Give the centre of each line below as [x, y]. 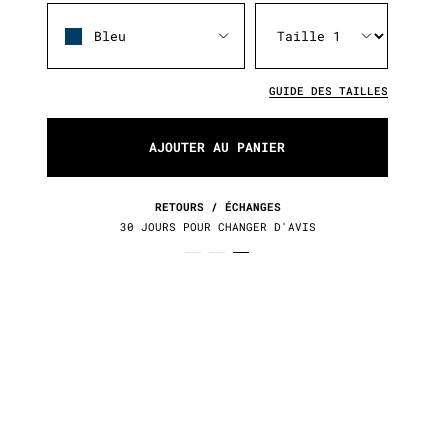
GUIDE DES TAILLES [328, 90]
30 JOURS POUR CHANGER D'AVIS [217, 226]
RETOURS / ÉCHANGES [217, 206]
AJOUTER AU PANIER [217, 147]
